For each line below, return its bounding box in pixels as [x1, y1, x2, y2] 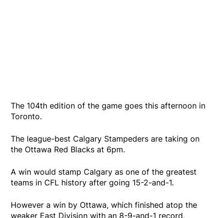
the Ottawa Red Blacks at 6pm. [11, 144, 126, 154]
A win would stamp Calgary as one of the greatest [11, 166, 197, 177]
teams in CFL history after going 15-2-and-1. [11, 177, 174, 187]
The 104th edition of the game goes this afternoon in [11, 100, 206, 110]
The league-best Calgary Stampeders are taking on [11, 133, 200, 144]
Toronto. [11, 111, 42, 121]
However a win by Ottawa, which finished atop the [11, 200, 198, 210]
